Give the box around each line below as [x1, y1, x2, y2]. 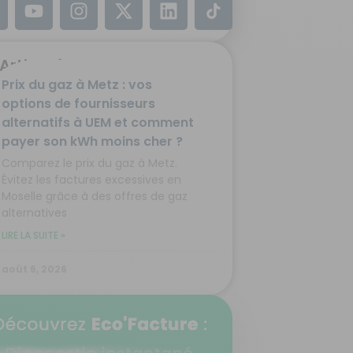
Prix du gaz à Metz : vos [2, 76, 152, 95]
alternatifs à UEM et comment [2, 113, 194, 132]
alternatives [2, 205, 67, 221]
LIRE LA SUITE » [2, 229, 65, 243]
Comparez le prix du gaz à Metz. [2, 155, 177, 172]
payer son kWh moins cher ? [2, 132, 183, 151]
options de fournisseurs [2, 95, 155, 113]
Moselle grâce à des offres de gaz [2, 188, 188, 205]
